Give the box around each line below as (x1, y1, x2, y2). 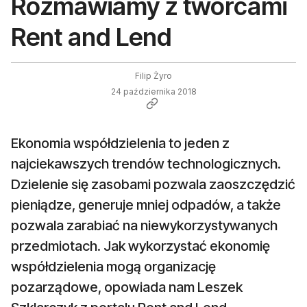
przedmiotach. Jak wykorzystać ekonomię (11, 238, 270, 255)
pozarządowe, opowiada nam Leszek (11, 279, 243, 296)
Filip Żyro (135, 71, 172, 82)
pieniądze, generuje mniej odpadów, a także (11, 197, 281, 214)
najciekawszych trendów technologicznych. (11, 156, 281, 173)
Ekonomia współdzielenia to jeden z (11, 135, 230, 152)
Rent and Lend (11, 22, 171, 53)
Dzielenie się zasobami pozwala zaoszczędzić (11, 176, 295, 193)
